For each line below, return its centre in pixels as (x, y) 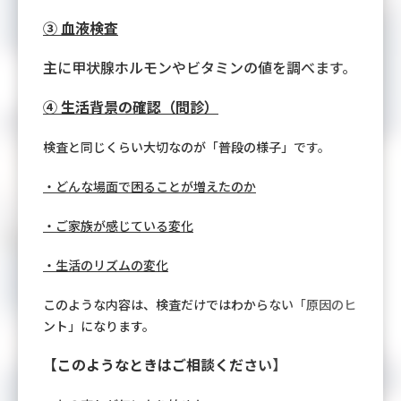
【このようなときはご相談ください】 (165, 364)
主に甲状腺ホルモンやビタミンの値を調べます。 (200, 67)
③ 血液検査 (81, 27)
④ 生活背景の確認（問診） (131, 106)
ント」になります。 (99, 325)
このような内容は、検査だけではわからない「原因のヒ (200, 304)
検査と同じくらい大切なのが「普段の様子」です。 (187, 146)
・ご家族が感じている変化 (118, 225)
